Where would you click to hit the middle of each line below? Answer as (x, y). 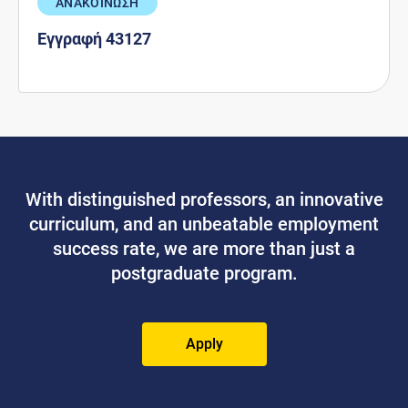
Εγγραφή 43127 (94, 38)
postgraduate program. (204, 273)
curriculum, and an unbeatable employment (204, 224)
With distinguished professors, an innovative (204, 199)
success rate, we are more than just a (204, 248)
